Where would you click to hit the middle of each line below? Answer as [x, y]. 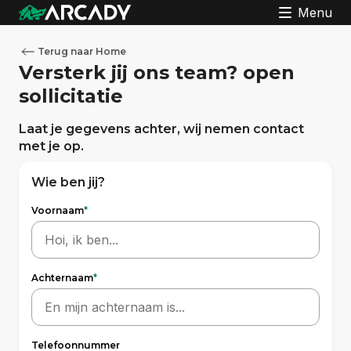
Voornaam [58, 210]
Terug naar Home [82, 51]
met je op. [51, 146]
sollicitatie [71, 96]
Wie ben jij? [68, 182]
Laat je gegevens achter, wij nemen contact [161, 129]
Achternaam [62, 278]
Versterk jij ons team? [131, 72]
